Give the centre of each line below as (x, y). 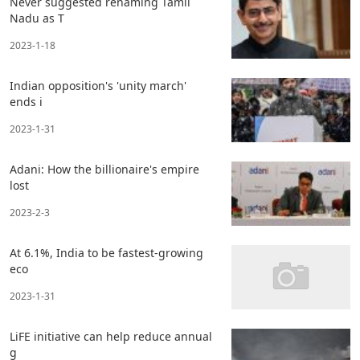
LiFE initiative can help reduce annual (111, 336)
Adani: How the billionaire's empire (104, 169)
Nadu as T (37, 18)
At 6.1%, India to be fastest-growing (106, 252)
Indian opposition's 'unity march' (98, 85)
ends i (26, 101)
